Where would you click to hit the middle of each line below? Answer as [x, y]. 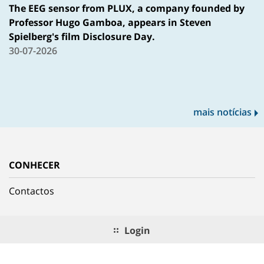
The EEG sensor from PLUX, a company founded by [127, 9]
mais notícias [222, 112]
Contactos [32, 191]
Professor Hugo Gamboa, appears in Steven [110, 23]
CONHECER [34, 165]
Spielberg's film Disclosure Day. [82, 37]
